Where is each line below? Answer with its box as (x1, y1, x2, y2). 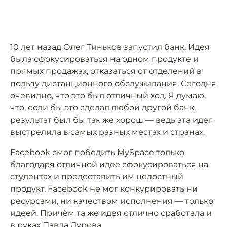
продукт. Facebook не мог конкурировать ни (10, 184, 198, 194)
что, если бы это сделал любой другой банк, (10, 103, 196, 112)
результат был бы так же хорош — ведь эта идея (10, 115, 213, 125)
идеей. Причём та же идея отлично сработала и (10, 208, 212, 218)
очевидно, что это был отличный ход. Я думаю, (10, 91, 206, 100)
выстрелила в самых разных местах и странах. (10, 127, 205, 137)
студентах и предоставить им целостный (10, 172, 183, 181)
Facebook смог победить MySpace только (10, 147, 184, 157)
